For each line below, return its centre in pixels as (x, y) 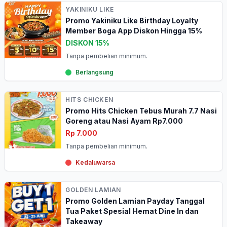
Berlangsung (94, 72)
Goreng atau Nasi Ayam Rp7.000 (124, 121)
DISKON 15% (87, 43)
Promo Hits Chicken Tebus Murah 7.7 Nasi (141, 111)
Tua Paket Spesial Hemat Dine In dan (132, 211)
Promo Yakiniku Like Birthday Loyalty (132, 21)
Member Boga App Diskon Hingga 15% (134, 31)
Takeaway (84, 221)
